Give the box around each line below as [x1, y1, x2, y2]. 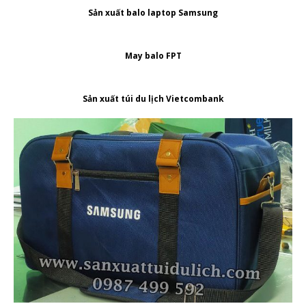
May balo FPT [124, 49, 182, 61]
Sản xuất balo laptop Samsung [88, 6, 218, 18]
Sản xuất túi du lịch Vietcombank [82, 92, 224, 105]
